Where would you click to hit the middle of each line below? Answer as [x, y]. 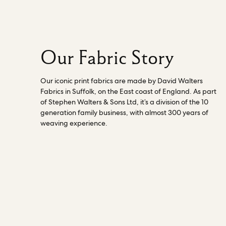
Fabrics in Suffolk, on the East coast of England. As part [128, 92]
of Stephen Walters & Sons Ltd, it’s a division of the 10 [124, 102]
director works [49, 15]
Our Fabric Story [107, 58]
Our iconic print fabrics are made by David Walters [122, 81]
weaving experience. [74, 123]
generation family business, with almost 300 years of [124, 113]
